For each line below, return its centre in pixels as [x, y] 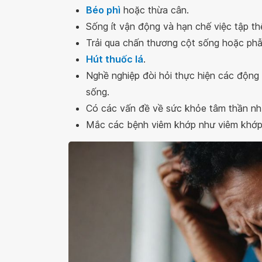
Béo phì [103, 10]
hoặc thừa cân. [155, 10]
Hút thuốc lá [115, 59]
